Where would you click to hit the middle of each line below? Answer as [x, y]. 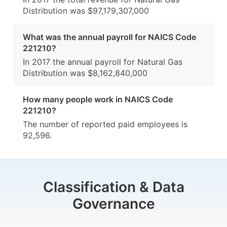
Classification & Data [113, 187]
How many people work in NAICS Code [98, 100]
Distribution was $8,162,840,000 [85, 73]
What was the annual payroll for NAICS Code [109, 37]
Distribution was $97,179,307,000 [86, 11]
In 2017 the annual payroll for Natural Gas [103, 62]
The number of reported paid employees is [105, 124]
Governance [113, 204]
